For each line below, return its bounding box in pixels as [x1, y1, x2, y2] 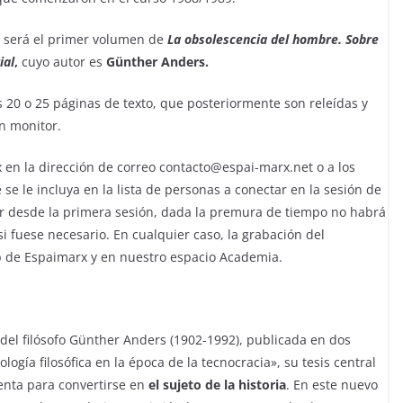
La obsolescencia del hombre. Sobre [167, 31, 379, 48]
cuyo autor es [22, 53, 106, 70]
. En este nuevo [286, 376, 378, 393]
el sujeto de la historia [148, 376, 286, 393]
